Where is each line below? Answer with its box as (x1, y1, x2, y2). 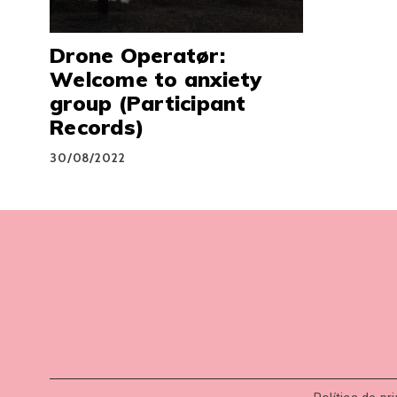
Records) (50, 113, 144, 141)
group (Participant (50, 90, 246, 117)
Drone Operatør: (50, 42, 225, 69)
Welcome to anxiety (50, 66, 262, 93)
